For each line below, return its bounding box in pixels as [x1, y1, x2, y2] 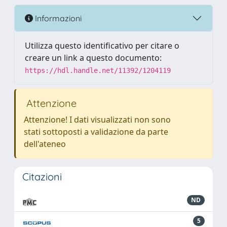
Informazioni [33, 13, 82, 23]
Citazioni [22, 170, 62, 183]
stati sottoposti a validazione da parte [24, 126, 168, 137]
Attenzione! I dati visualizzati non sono [24, 114, 171, 125]
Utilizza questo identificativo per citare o [25, 40, 179, 51]
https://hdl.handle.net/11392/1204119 [25, 66, 171, 74]
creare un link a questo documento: [25, 52, 162, 63]
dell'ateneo [24, 138, 66, 149]
